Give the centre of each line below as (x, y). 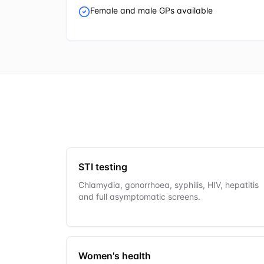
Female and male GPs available (151, 10)
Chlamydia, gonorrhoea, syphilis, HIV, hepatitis (169, 185)
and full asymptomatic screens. (139, 197)
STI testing (103, 167)
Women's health (115, 256)
